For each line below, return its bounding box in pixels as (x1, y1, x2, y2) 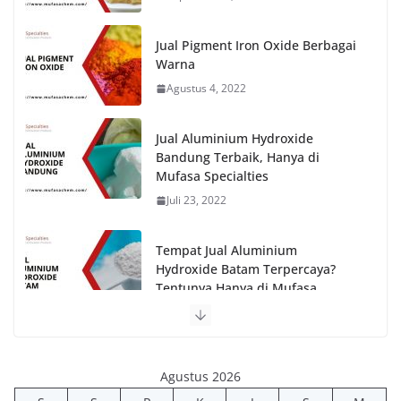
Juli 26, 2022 (166, 323, 226, 339)
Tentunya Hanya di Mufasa (156, 279, 317, 297)
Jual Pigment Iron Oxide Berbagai (156, 37, 356, 55)
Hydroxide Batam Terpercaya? (156, 260, 336, 278)
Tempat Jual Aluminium (156, 242, 297, 260)
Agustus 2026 (160, 368, 241, 386)
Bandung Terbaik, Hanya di (156, 149, 320, 166)
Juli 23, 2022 (166, 192, 226, 209)
